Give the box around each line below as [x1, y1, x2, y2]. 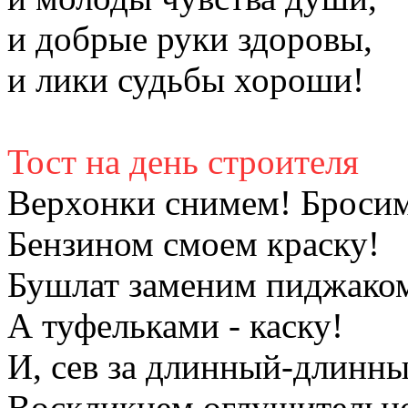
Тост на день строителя [7, 141, 359, 181]
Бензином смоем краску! [7, 223, 380, 263]
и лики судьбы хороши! [7, 59, 364, 99]
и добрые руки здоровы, [7, 18, 372, 58]
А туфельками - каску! [7, 305, 343, 345]
